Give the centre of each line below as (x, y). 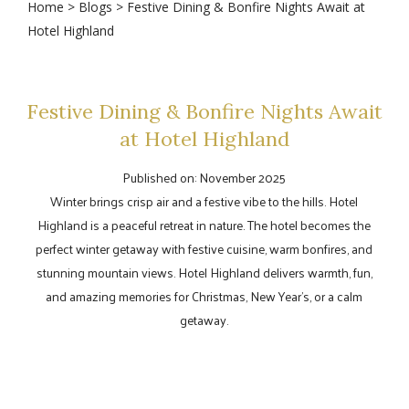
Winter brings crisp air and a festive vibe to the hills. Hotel (204, 201)
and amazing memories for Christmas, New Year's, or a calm (204, 296)
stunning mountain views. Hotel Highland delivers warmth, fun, (204, 272)
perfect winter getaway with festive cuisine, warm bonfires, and (204, 248)
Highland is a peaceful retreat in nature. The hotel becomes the (204, 225)
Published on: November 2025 (204, 177)
